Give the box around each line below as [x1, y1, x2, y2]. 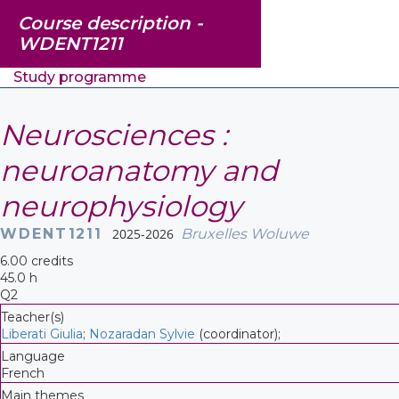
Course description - [18, 12, 203, 34]
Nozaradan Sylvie [89, 325, 195, 342]
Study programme [13, 69, 146, 85]
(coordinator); [195, 325, 281, 342]
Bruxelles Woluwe [181, 224, 309, 242]
